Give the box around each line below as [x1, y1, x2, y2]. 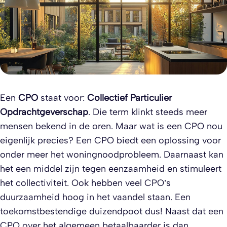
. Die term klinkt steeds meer [88, 106, 207, 118]
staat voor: [38, 92, 87, 103]
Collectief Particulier [87, 92, 172, 103]
